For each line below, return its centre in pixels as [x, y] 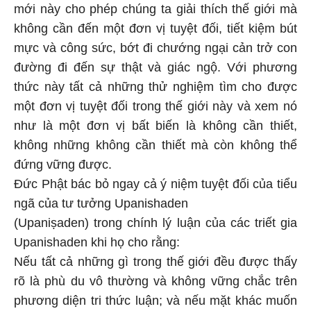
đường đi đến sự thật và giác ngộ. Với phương [155, 56]
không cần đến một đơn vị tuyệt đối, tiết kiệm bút [155, 17]
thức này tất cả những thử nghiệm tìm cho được [155, 76]
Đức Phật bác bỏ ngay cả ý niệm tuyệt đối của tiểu [155, 173]
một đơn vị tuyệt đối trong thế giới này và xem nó [155, 95]
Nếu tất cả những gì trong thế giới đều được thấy [155, 251]
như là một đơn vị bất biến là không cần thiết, [155, 115]
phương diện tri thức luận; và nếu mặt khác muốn [155, 289]
